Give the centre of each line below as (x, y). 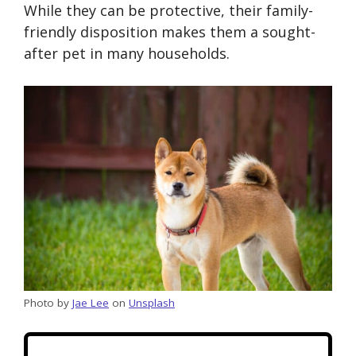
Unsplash (152, 303)
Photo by (48, 303)
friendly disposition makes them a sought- (170, 32)
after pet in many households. (127, 53)
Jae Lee (91, 303)
